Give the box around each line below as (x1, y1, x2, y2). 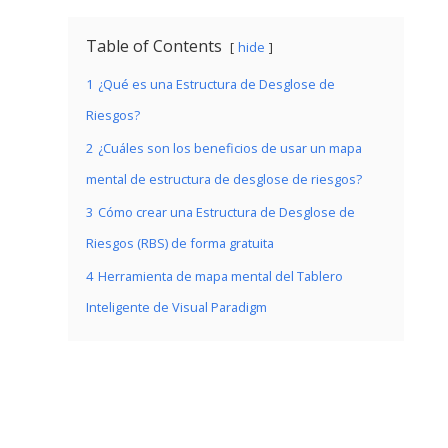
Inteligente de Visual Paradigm (86, 298, 267, 316)
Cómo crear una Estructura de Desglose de (98, 203, 355, 221)
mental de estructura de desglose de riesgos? (86, 170, 362, 188)
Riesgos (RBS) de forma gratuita (86, 234, 274, 252)
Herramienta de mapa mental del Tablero (98, 267, 343, 285)
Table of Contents (86, 35, 222, 57)
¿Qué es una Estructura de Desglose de (98, 75, 335, 93)
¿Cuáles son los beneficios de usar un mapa (98, 139, 362, 157)
